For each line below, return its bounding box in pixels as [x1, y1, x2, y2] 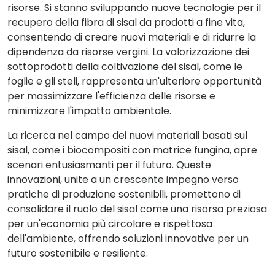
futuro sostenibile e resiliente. [7, 246, 148, 260]
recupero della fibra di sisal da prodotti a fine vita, [7, 15, 245, 29]
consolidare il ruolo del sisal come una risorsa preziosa [7, 202, 267, 216]
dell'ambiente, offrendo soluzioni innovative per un [7, 231, 249, 246]
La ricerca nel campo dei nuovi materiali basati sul [7, 128, 247, 142]
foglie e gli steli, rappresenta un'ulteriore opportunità [7, 74, 261, 88]
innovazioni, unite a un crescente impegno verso [7, 172, 239, 187]
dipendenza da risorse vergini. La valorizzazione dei [7, 45, 249, 59]
